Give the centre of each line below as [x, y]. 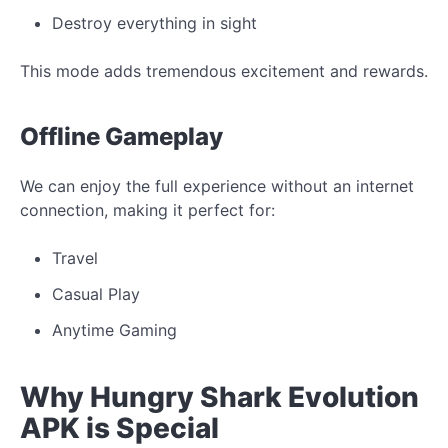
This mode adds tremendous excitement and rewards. [224, 70]
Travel [75, 257]
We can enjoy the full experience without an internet [217, 185]
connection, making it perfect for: [147, 209]
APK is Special [119, 427]
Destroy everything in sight [154, 22]
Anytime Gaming [114, 329]
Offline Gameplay [121, 136]
